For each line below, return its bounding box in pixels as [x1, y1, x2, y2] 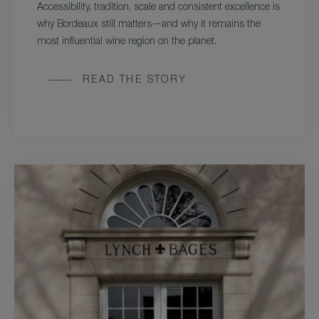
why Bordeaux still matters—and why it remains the [37, 20, 261, 31]
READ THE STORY [83, 75, 187, 86]
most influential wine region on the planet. [37, 37, 216, 48]
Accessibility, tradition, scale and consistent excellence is [37, 3, 280, 14]
